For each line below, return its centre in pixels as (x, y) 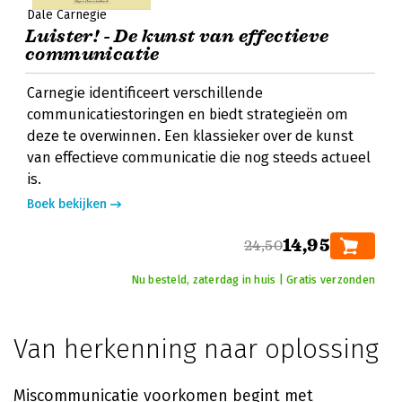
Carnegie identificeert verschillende (145, 93)
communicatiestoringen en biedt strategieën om (188, 114)
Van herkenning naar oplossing (196, 349)
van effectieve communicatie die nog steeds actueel (199, 157)
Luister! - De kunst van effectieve (177, 36)
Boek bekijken (67, 204)
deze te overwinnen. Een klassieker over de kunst (190, 136)
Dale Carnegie (67, 15)
